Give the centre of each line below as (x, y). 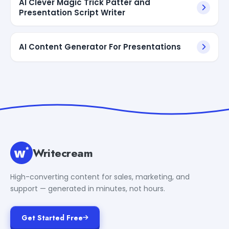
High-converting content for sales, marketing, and (100, 177)
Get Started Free (52, 217)
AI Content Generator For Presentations (100, 47)
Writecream (63, 153)
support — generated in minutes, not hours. (88, 188)
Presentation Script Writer (72, 12)
